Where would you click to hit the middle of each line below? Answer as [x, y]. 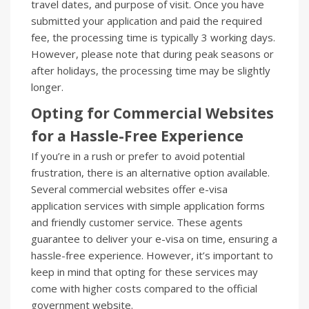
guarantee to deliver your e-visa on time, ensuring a [154, 238]
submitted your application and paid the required [147, 20]
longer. [47, 87]
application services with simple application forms [148, 205]
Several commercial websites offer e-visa [129, 189]
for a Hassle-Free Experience [137, 136]
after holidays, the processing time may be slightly [151, 70]
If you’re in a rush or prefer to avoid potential [138, 156]
